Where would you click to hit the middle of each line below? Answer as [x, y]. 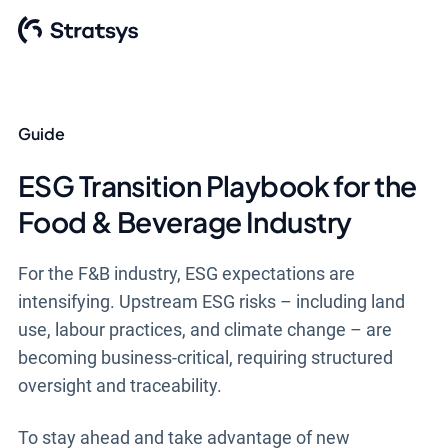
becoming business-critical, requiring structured [205, 357]
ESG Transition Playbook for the [217, 185]
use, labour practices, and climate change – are [204, 329]
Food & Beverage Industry [184, 221]
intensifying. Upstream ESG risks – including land [211, 301]
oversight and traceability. [119, 385]
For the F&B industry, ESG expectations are [186, 273]
